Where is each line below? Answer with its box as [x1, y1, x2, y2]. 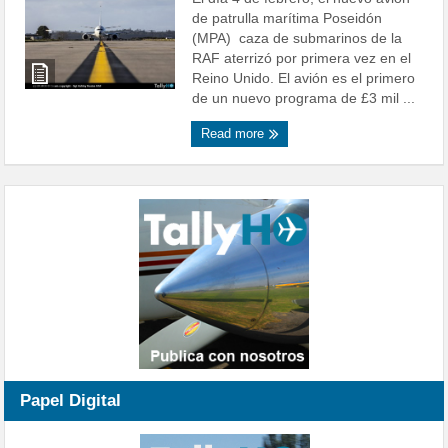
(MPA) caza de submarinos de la [192, 30, 403, 47]
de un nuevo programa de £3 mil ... [192, 90, 416, 107]
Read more [201, 126, 269, 142]
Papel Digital [20, 391, 122, 411]
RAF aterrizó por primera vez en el [192, 50, 412, 67]
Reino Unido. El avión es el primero [192, 70, 416, 87]
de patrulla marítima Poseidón [192, 10, 383, 27]
